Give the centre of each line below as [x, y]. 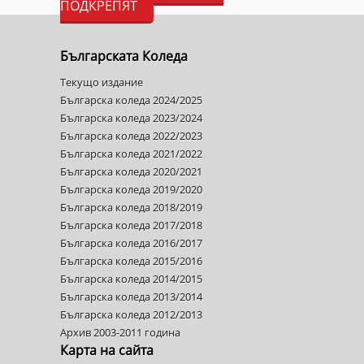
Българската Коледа [124, 56]
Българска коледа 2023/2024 [131, 117]
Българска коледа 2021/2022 [131, 153]
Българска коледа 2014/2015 [131, 278]
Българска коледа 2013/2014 [131, 296]
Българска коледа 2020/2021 [131, 171]
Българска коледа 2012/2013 [131, 314]
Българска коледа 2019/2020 [131, 189]
